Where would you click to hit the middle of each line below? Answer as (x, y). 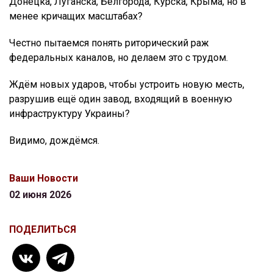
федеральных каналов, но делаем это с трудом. (119, 58)
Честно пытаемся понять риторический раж (109, 43)
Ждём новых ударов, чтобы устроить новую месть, (127, 85)
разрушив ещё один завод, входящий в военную (121, 99)
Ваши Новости (44, 179)
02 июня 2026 (40, 195)
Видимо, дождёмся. (54, 141)
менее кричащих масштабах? (76, 16)
